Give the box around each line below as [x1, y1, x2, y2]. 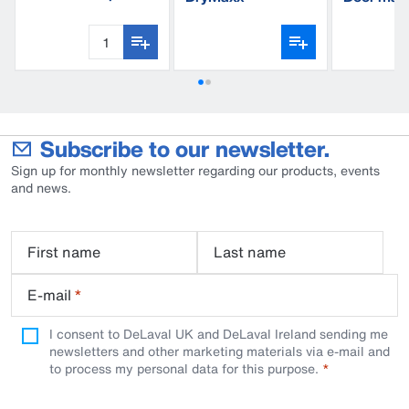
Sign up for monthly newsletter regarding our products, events [11, 161, 380, 180]
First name [27, 241, 100, 263]
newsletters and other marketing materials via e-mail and [49, 341, 390, 361]
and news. [11, 178, 71, 197]
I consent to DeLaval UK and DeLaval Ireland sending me [49, 324, 388, 343]
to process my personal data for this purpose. [49, 359, 319, 378]
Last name [214, 241, 286, 263]
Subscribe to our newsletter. [40, 132, 330, 165]
